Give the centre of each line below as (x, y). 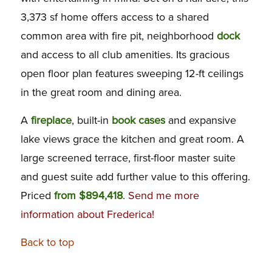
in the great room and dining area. (101, 92)
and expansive (200, 121)
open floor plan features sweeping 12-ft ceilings (132, 73)
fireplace (49, 121)
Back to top (47, 243)
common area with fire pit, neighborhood (118, 36)
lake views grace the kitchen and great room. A (132, 139)
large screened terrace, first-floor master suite (128, 158)
